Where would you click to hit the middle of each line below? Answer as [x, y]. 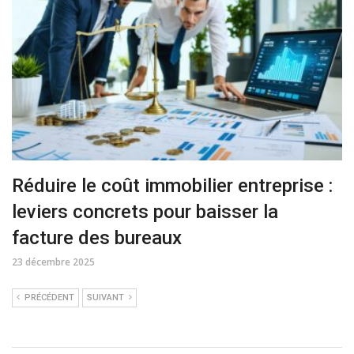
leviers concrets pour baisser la [145, 211]
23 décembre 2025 [53, 262]
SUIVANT [105, 297]
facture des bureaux [97, 237]
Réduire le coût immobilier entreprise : [172, 185]
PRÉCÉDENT [49, 297]
